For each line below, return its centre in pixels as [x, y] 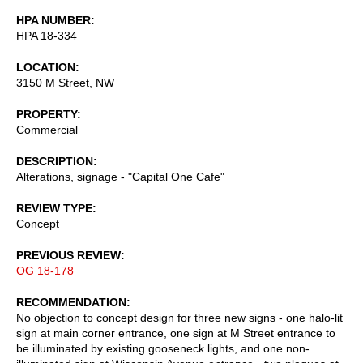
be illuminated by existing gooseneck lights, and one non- [163, 348]
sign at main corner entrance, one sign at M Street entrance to [176, 333]
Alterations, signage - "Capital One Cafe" [120, 176]
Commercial [47, 129]
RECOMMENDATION [71, 302]
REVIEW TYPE [54, 208]
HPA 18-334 [47, 35]
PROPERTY [47, 114]
